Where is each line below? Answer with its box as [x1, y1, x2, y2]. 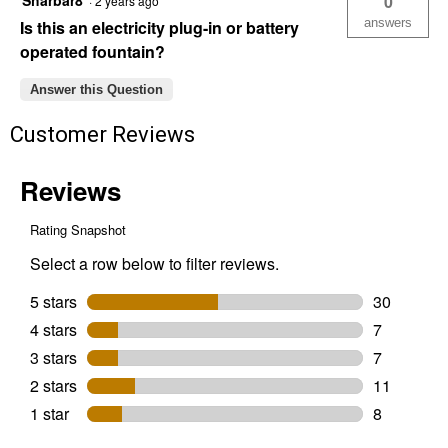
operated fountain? [20, 40, 165, 63]
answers [364, 15, 412, 30]
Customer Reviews [10, 122, 195, 147]
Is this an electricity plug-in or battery [20, 16, 299, 39]
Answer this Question [30, 82, 163, 97]
